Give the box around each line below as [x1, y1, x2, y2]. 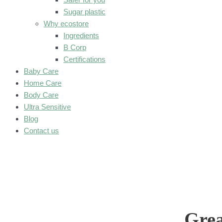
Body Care [24, 91, 58, 99]
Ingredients [63, 31, 99, 40]
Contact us [24, 126, 59, 135]
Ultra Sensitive [24, 103, 71, 111]
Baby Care [24, 67, 58, 75]
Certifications [63, 55, 106, 63]
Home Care [24, 79, 61, 87]
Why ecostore [44, 19, 89, 28]
